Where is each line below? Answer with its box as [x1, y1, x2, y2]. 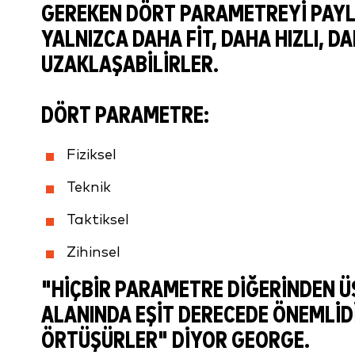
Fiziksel [67, 147, 116, 162]
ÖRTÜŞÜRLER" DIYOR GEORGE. [41, 330, 310, 353]
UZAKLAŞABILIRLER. [41, 54, 219, 77]
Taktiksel [67, 212, 129, 227]
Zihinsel [67, 245, 120, 260]
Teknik [67, 180, 111, 195]
